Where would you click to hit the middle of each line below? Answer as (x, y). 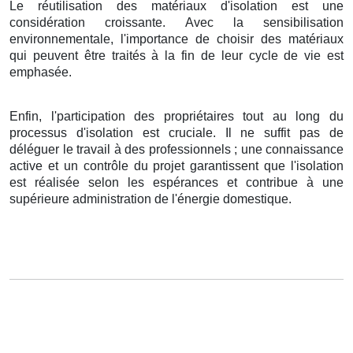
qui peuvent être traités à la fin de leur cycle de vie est (176, 55)
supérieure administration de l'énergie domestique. (150, 199)
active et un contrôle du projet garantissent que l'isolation (176, 165)
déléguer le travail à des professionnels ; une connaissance (176, 149)
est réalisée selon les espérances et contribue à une (176, 182)
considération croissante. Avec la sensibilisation (176, 22)
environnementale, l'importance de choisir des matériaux (176, 39)
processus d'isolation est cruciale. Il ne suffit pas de (176, 132)
